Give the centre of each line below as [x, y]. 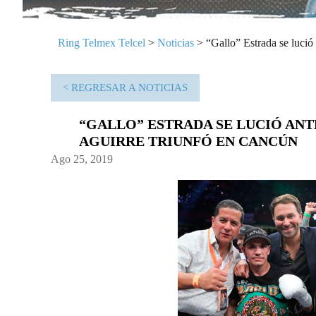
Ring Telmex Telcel [102, 42]
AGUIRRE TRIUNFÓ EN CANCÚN [188, 141]
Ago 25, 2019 [82, 159]
